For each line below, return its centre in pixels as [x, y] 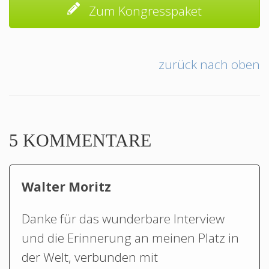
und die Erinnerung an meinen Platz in [130, 237]
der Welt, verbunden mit [90, 257]
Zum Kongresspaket [144, 11]
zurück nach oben [209, 65]
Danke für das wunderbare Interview [123, 218]
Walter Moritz [66, 186]
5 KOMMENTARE [80, 140]
